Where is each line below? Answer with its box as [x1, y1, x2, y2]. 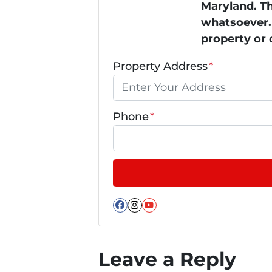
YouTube [148, 206, 214, 224]
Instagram [134, 206, 212, 224]
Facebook [119, 206, 194, 224]
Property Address [112, 59, 208, 73]
